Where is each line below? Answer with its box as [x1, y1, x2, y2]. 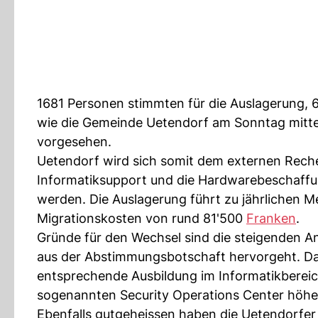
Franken [246, 211, 296, 226]
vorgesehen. [37, 134, 111, 149]
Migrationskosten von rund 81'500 [37, 211, 246, 226]
